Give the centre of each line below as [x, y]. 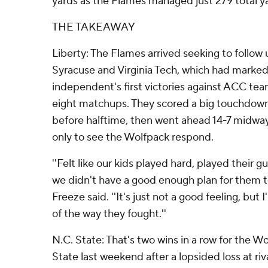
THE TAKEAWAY [94, 27]
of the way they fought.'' [109, 214]
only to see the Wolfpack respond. [133, 137]
